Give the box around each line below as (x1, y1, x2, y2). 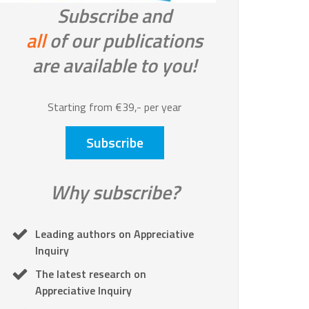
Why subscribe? (50, 177, 179, 208)
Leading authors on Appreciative (35, 226, 194, 243)
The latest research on (35, 266, 146, 283)
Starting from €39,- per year (48, 99, 181, 116)
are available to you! (32, 50, 197, 81)
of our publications (46, 26, 203, 56)
